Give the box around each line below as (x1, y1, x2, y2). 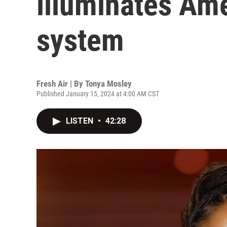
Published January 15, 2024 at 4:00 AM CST (36, 90, 159, 98)
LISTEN (66, 116, 95, 126)
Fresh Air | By (36, 79, 85, 89)
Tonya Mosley (85, 79, 132, 89)
